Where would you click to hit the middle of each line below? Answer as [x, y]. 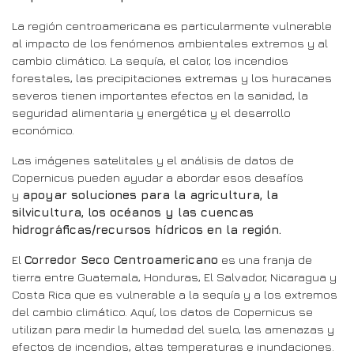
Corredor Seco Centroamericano [121, 259]
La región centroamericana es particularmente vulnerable [172, 25]
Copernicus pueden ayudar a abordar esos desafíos [158, 177]
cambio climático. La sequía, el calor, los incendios [150, 60]
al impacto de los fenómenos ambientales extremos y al [170, 43]
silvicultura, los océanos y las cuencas [133, 212]
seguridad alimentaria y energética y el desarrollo [151, 112]
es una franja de [265, 259]
